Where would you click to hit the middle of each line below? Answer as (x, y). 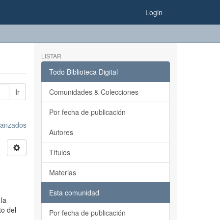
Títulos (59, 152)
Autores (61, 132)
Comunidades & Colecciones (94, 92)
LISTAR (51, 56)
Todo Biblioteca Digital (83, 72)
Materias (62, 172)
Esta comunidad (74, 192)
